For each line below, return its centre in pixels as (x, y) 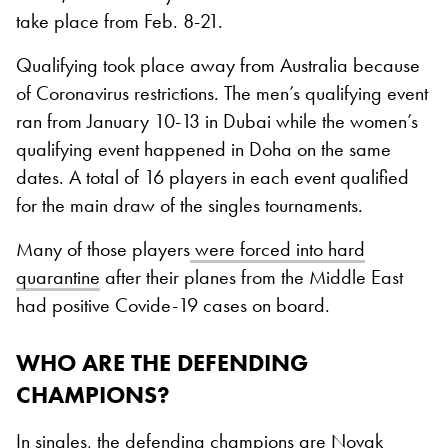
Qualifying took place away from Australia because (218, 65)
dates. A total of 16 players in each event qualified (212, 177)
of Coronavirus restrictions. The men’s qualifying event (222, 93)
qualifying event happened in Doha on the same (203, 149)
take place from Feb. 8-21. (119, 21)
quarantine (58, 277)
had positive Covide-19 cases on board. (173, 305)
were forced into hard (277, 249)
